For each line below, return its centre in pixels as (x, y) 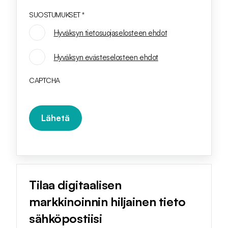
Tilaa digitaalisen (75, 185)
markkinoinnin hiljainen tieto (107, 202)
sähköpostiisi (66, 219)
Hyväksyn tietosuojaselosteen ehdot (110, 33)
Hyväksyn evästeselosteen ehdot (106, 57)
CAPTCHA (45, 80)
